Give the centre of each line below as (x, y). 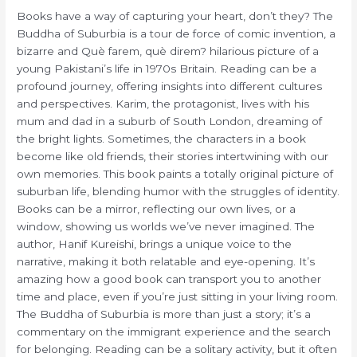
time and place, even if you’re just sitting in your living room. (178, 296)
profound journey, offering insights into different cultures (170, 86)
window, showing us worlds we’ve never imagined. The (166, 226)
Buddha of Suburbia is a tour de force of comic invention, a (177, 33)
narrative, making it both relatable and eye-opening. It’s (166, 261)
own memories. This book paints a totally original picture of (175, 173)
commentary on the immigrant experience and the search (174, 331)
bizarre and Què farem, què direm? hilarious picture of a (168, 51)
